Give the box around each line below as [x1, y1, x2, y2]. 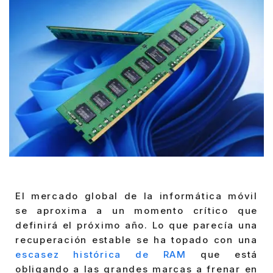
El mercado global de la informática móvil [15, 190, 258, 202]
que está [186, 249, 258, 261]
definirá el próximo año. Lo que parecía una [15, 219, 258, 232]
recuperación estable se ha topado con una [15, 234, 258, 246]
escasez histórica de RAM [15, 249, 186, 261]
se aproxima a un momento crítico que [15, 205, 258, 217]
